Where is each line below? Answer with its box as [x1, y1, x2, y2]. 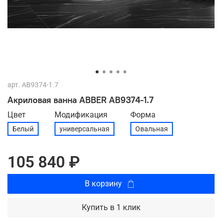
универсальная [59, 124, 110, 133]
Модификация [55, 110, 108, 119]
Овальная [135, 124, 168, 133]
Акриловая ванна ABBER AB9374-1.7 [7, 94, 154, 106]
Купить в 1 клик [81, 202, 141, 212]
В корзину [85, 178, 122, 188]
